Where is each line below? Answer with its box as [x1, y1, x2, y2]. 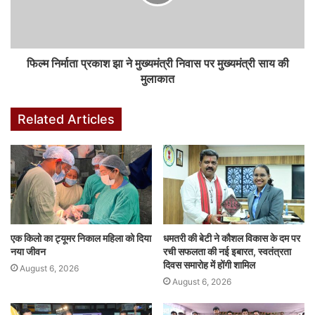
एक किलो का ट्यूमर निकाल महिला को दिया [11, 232, 151, 245]
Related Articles [18, 112, 115, 127]
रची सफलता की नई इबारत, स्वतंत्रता [163, 245, 291, 258]
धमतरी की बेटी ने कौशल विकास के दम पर [163, 232, 300, 245]
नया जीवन [11, 245, 46, 258]
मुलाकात [141, 72, 174, 86]
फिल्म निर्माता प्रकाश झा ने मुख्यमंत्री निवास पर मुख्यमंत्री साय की [26, 56, 289, 70]
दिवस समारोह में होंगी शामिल [163, 259, 255, 271]
